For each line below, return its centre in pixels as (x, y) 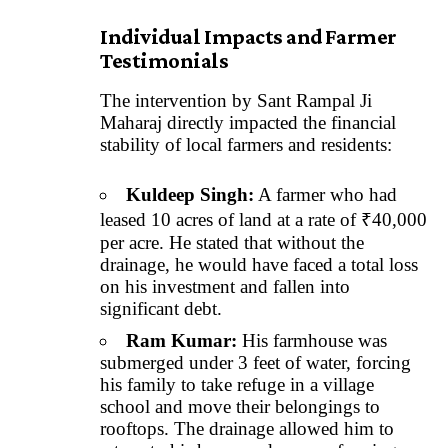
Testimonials (164, 60)
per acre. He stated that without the (232, 243)
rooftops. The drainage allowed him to (247, 428)
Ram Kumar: (181, 340)
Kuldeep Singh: (190, 195)
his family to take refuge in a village (237, 384)
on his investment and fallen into (225, 287)
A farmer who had (325, 195)
